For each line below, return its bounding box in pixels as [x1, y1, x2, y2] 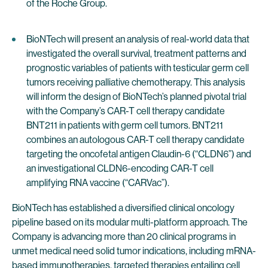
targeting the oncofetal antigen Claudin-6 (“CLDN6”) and [26, 148, 251, 160]
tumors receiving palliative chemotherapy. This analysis [26, 77, 245, 88]
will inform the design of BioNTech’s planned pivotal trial [26, 91, 246, 102]
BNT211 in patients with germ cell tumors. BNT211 [26, 120, 223, 131]
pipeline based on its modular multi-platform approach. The [12, 217, 248, 228]
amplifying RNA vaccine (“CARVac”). [26, 177, 169, 188]
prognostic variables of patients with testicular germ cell [26, 62, 249, 74]
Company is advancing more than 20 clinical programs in [12, 231, 236, 242]
